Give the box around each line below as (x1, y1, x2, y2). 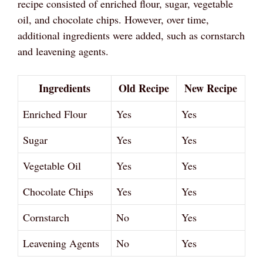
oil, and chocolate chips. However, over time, (18, 12, 209, 26)
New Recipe (184, 80, 237, 96)
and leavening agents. (18, 43, 109, 58)
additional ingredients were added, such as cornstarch (18, 28, 245, 42)
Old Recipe (119, 80, 169, 96)
